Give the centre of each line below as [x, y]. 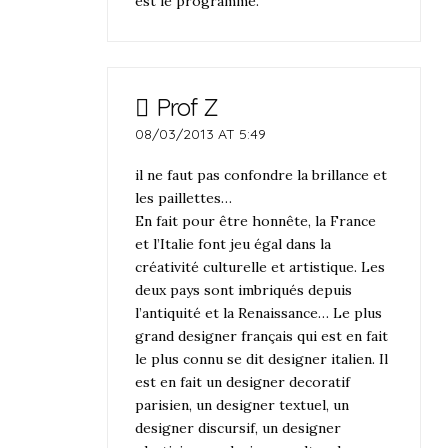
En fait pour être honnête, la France [256, 220]
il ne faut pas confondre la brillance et [261, 174]
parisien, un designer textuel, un [242, 404]
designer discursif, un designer [238, 427]
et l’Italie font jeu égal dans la [233, 243]
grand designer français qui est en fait [262, 335]
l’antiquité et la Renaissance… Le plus [259, 312]
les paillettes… [184, 197]
